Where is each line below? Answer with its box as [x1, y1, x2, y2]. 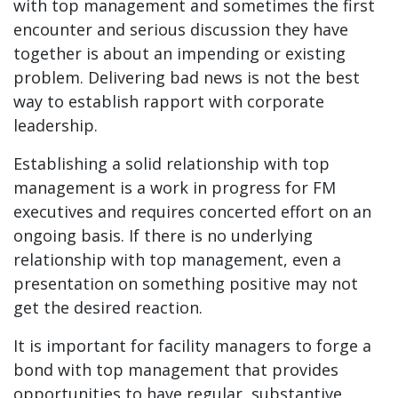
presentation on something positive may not [13, 273, 358, 295]
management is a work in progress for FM [13, 177, 336, 199]
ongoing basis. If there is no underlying [13, 225, 313, 247]
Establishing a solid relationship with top [13, 153, 330, 175]
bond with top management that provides [13, 359, 338, 381]
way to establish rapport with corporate [13, 91, 324, 113]
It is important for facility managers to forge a [13, 335, 371, 357]
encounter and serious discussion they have [13, 19, 348, 41]
